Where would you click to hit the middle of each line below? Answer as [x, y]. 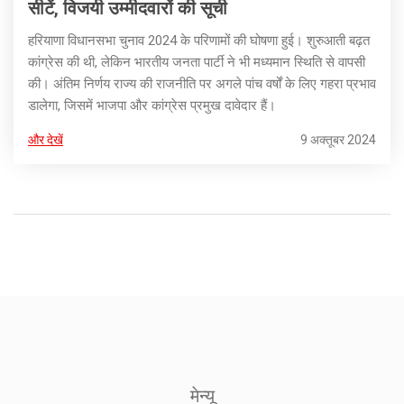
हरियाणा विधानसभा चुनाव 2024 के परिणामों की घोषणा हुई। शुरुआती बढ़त [199, 41]
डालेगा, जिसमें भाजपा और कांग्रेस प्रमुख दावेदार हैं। [152, 106]
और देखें [46, 140]
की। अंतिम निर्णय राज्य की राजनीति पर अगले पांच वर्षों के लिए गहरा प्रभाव [202, 84]
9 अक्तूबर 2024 [338, 140]
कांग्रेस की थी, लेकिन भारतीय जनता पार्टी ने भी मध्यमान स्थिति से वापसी [197, 63]
